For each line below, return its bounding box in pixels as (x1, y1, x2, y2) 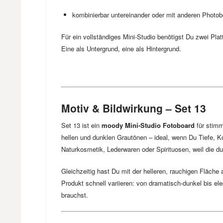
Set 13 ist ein (61, 120, 102, 130)
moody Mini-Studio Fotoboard (102, 120, 195, 130)
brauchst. (61, 190, 88, 200)
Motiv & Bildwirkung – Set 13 (61, 101, 206, 115)
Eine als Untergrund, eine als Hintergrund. (61, 44, 181, 53)
